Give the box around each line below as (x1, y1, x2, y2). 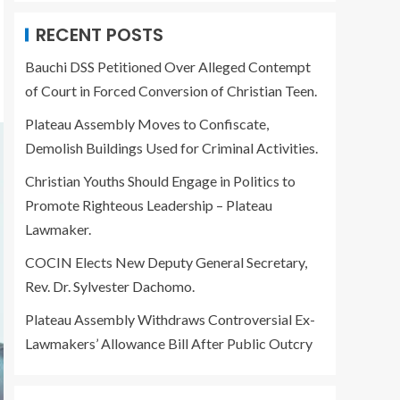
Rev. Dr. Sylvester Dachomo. (25, 278, 195, 295)
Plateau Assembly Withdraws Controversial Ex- (25, 311, 315, 328)
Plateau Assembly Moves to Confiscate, (25, 115, 269, 132)
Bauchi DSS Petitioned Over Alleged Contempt (25, 58, 311, 75)
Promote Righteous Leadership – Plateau (25, 196, 272, 213)
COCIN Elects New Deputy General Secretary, (25, 254, 307, 271)
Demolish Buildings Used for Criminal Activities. (25, 139, 318, 156)
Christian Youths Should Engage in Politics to (25, 172, 296, 189)
